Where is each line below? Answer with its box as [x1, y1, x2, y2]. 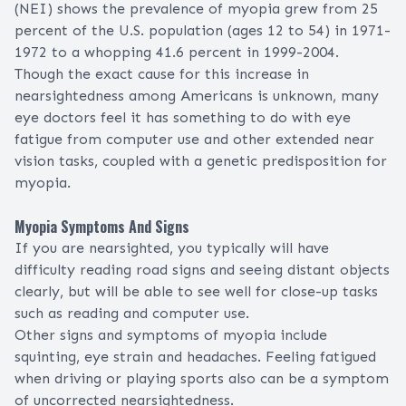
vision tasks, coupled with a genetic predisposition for [14, 152, 387, 170]
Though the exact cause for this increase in [14, 65, 309, 83]
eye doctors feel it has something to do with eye [14, 109, 351, 127]
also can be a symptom [224, 370, 389, 388]
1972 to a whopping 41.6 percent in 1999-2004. [14, 43, 339, 62]
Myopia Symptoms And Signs [14, 216, 189, 238]
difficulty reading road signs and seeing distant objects [14, 261, 390, 279]
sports [180, 370, 224, 388]
